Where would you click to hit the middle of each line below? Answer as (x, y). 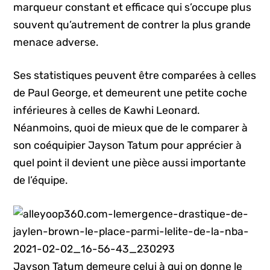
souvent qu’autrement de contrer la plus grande (132, 24)
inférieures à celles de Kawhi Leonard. (107, 111)
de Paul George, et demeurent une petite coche (130, 93)
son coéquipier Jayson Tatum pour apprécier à (128, 146)
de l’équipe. (41, 181)
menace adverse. (56, 42)
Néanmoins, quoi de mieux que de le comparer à (131, 128)
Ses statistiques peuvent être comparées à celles (135, 76)
